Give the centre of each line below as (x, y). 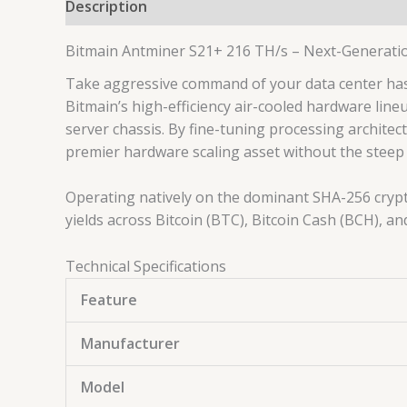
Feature (109, 300)
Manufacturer (130, 343)
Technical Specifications (146, 266)
